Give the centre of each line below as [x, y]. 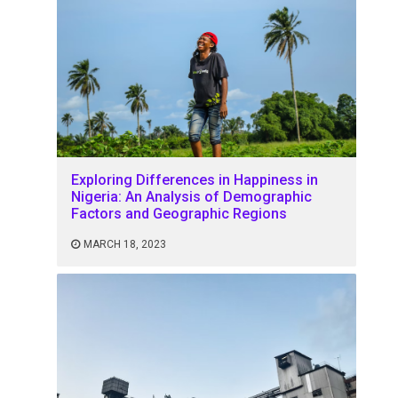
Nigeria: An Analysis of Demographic [192, 196]
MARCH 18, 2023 [125, 244]
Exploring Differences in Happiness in [195, 179]
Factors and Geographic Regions [179, 213]
